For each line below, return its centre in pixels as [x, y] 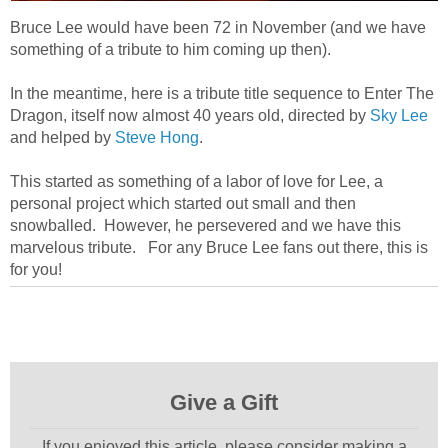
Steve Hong [157, 137]
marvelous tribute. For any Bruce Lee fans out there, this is [219, 247]
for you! [36, 269]
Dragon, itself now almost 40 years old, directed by [190, 115]
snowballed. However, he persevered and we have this [205, 225]
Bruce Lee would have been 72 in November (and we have [218, 27]
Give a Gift [224, 402]
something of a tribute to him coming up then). [170, 49]
